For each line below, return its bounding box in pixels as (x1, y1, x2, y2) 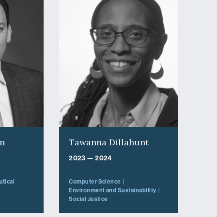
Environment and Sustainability (69, 186, 156, 194)
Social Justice (69, 195, 108, 202)
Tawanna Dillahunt (69, 136, 149, 148)
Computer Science (69, 178, 121, 185)
